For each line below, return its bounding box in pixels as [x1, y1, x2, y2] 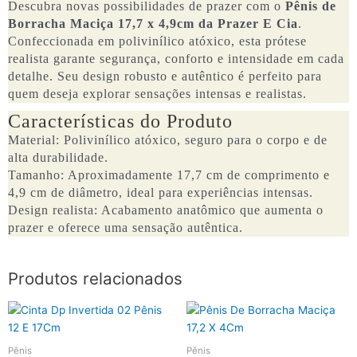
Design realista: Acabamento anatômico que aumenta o [8, 203, 324, 218]
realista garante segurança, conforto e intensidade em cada [8, 52, 344, 66]
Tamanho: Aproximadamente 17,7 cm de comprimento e [8, 168, 330, 182]
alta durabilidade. [8, 151, 108, 165]
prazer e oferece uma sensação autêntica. [8, 221, 243, 235]
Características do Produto [8, 111, 233, 132]
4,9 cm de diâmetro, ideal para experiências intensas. [8, 186, 313, 200]
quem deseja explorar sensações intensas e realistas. [8, 87, 307, 101]
